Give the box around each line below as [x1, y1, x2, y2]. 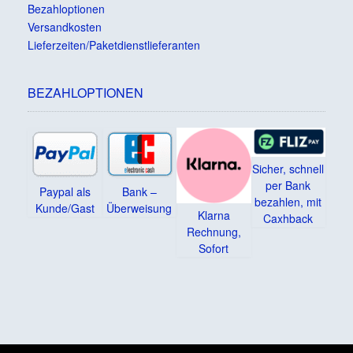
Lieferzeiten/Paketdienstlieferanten [28, 36, 200, 53]
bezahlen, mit [255, 193, 322, 210]
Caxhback [263, 210, 314, 226]
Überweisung [106, 199, 173, 216]
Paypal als [39, 183, 91, 199]
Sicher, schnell [252, 160, 325, 176]
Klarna [197, 206, 230, 223]
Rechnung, [186, 223, 241, 240]
